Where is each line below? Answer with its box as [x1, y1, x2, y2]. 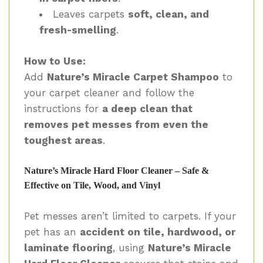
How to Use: [24, 55, 86, 67]
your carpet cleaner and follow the [24, 86, 194, 99]
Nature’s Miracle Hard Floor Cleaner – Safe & [24, 166, 209, 176]
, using [113, 242, 148, 254]
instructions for [24, 102, 102, 114]
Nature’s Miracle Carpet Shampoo [47, 70, 219, 83]
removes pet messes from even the [24, 118, 208, 130]
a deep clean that [102, 102, 193, 114]
